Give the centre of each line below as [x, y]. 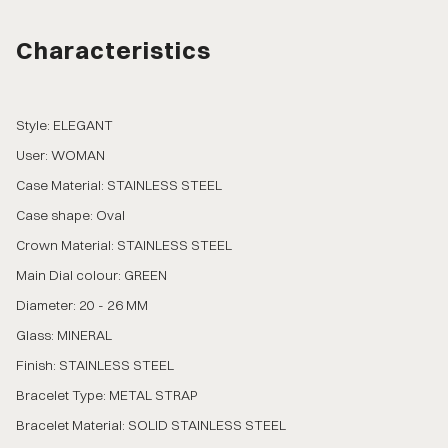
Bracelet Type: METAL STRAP [107, 395]
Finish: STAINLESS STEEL [95, 365]
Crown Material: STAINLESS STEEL [124, 245]
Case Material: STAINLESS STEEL [119, 185]
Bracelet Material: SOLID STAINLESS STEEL [151, 425]
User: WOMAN [60, 155]
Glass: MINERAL [64, 335]
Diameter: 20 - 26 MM [82, 305]
